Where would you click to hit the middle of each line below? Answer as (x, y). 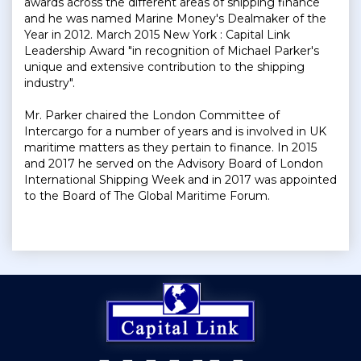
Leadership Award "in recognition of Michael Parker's (172, 51)
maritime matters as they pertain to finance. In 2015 (170, 148)
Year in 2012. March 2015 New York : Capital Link (157, 35)
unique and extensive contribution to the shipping (164, 67)
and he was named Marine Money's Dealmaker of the (175, 19)
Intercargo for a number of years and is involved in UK (175, 132)
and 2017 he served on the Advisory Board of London (174, 164)
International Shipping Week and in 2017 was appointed (180, 180)
